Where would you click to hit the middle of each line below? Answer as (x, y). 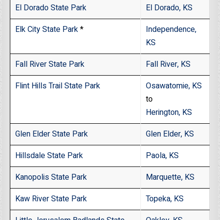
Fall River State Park (50, 65)
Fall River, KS (168, 65)
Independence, (171, 30)
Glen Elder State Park (52, 134)
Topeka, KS (165, 199)
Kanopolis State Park (51, 178)
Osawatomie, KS (174, 86)
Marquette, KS (170, 178)
